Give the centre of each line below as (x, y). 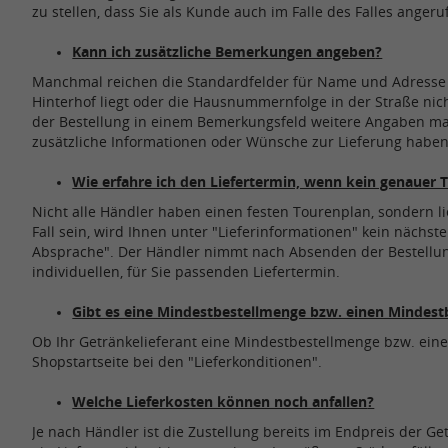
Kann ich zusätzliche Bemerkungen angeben (224, 52)
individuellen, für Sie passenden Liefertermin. (190, 272)
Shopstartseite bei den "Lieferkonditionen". (177, 362)
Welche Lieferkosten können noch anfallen (220, 402)
